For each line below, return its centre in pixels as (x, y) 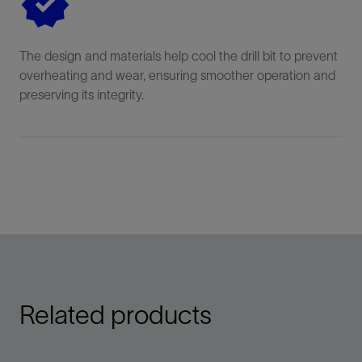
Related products (116, 315)
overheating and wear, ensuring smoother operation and (177, 76)
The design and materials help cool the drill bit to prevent (179, 56)
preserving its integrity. (82, 95)
